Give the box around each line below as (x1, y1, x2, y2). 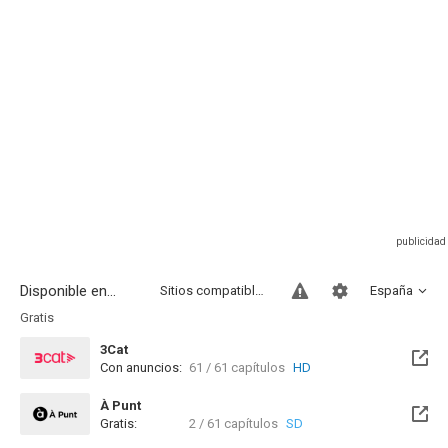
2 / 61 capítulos (189, 416, 278, 431)
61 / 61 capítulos (189, 360, 285, 375)
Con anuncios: (100, 360, 182, 375)
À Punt (100, 398, 141, 413)
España (370, 283, 413, 298)
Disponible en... (20, 282, 116, 300)
